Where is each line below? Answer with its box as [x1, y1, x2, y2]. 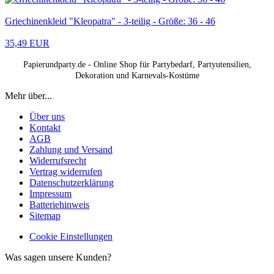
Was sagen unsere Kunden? [5, 251, 111, 262]
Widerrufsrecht [29, 155, 86, 166]
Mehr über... [5, 90, 52, 101]
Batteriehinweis [29, 199, 89, 210]
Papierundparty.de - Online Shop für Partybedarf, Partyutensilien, [23, 59, 251, 69]
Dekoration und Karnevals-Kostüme [75, 70, 199, 80]
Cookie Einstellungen [29, 231, 113, 242]
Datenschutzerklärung [29, 177, 114, 188]
